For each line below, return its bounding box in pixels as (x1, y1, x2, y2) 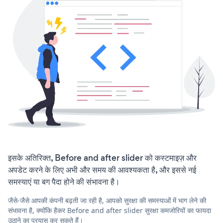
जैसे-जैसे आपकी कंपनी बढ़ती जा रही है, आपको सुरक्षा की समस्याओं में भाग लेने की (8, 195, 206, 205)
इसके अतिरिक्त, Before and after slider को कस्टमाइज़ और (8, 151, 197, 164)
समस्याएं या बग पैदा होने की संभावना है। (8, 175, 120, 188)
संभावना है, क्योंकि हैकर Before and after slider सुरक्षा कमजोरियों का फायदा (8, 205, 211, 215)
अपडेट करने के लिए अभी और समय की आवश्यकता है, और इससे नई (8, 163, 196, 176)
